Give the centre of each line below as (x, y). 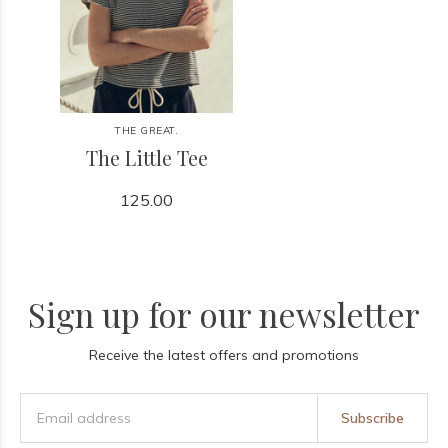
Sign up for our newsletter (224, 314)
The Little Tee (146, 157)
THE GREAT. (147, 130)
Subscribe (372, 418)
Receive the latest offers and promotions (224, 355)
